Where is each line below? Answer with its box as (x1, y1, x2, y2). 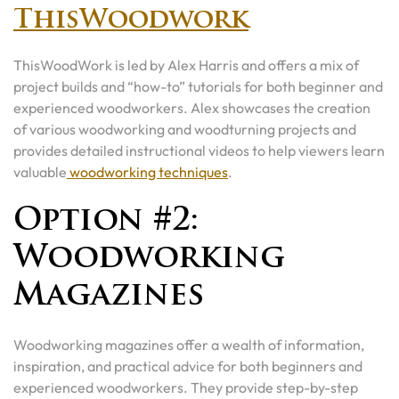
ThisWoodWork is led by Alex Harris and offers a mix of (13, 56, 359, 74)
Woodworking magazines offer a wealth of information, (13, 336, 364, 354)
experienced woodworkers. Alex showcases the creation (13, 99, 370, 117)
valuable (13, 163, 67, 181)
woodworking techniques (67, 163, 228, 181)
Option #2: (13, 207, 199, 238)
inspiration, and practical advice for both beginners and (13, 357, 362, 375)
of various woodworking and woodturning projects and (13, 120, 356, 138)
